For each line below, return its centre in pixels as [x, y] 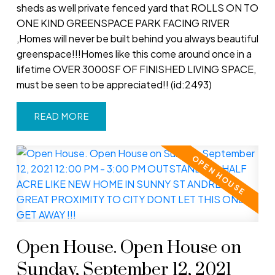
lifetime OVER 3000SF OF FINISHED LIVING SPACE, [136, 69]
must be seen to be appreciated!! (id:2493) [114, 85]
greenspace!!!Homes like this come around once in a [134, 54]
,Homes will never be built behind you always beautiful [137, 39]
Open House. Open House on [129, 248]
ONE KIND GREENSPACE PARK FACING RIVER [123, 23]
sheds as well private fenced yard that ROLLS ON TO [137, 8]
